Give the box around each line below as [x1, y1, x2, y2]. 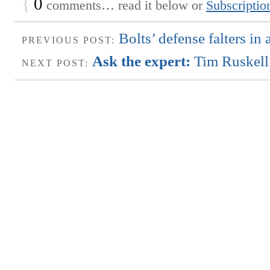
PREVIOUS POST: [22, 35, 119, 45]
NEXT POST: [22, 58, 92, 68]
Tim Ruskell [194, 52, 269, 69]
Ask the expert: [92, 52, 194, 69]
